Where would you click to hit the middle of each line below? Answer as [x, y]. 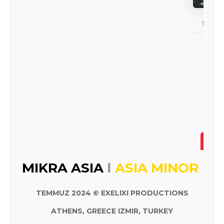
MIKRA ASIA [64, 168]
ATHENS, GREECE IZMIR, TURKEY [112, 211]
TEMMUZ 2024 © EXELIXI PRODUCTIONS [112, 193]
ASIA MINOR [158, 168]
